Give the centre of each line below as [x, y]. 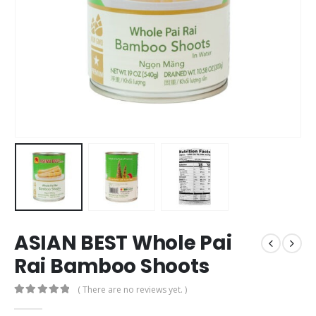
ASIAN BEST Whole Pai [123, 243]
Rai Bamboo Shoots [112, 267]
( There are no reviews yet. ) [133, 289]
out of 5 [40, 303]
